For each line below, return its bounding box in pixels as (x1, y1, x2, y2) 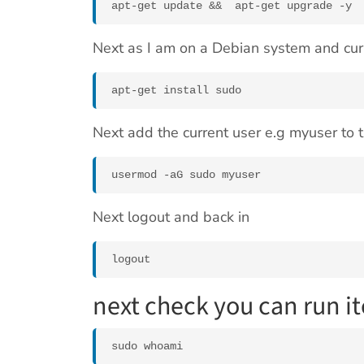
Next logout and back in (93, 207, 249, 227)
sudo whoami (111, 340, 183, 353)
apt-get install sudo (111, 84, 241, 97)
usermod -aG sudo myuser (111, 168, 261, 182)
